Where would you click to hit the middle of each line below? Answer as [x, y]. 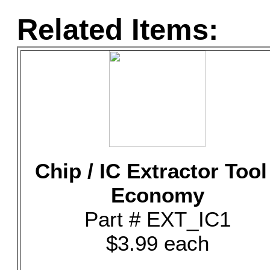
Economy [157, 195]
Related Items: [118, 30]
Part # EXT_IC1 [157, 219]
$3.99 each [157, 243]
